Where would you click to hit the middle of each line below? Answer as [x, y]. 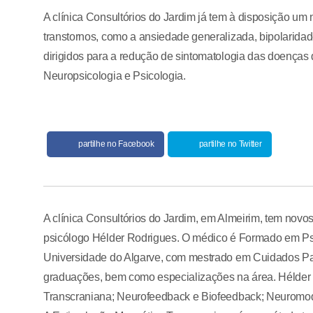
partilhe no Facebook [116, 144]
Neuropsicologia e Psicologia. [115, 76]
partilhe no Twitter [230, 144]
